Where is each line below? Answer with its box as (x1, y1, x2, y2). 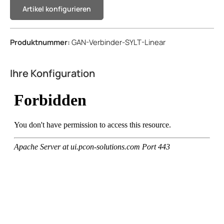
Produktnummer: (10, 36, 71, 47)
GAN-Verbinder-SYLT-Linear (71, 36, 165, 47)
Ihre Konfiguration (10, 66, 95, 80)
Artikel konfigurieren (22, 3, 91, 13)
